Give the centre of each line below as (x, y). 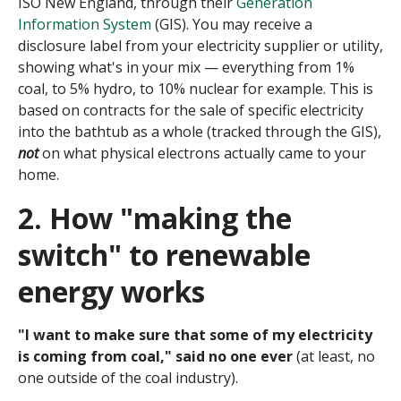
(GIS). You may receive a (232, 25)
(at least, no (336, 357)
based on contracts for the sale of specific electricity (191, 111)
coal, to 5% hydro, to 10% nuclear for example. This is (196, 89)
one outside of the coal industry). (128, 378)
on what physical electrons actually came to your (204, 154)
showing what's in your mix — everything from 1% (186, 68)
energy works (111, 292)
